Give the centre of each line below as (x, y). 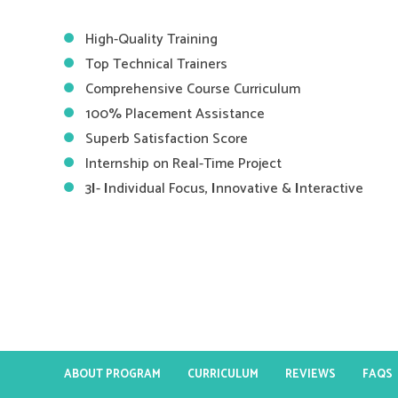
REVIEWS (310, 374)
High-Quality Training (151, 40)
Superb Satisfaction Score (167, 139)
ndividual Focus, (160, 189)
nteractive (331, 189)
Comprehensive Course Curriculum (193, 90)
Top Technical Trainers (156, 65)
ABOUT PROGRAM (112, 374)
